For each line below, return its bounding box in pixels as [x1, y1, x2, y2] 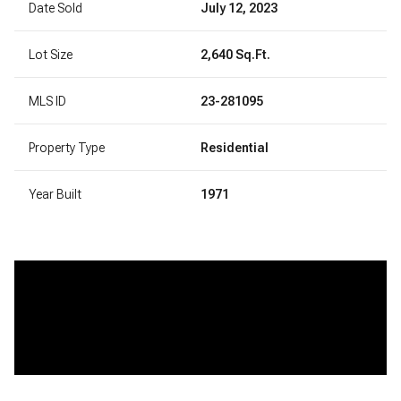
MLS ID [29, 93, 66, 108]
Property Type [29, 140, 105, 155]
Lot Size [29, 47, 73, 62]
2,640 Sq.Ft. [200, 47, 270, 62]
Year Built [29, 186, 81, 201]
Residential [200, 140, 269, 155]
